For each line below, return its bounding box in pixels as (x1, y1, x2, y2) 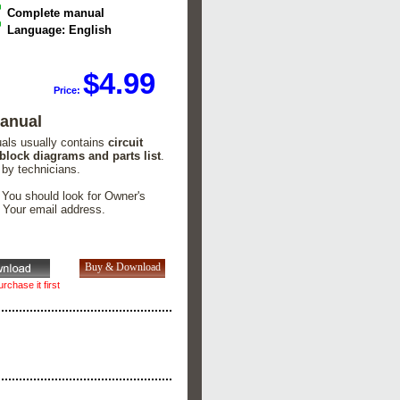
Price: (54, 84, 84, 96)
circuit (108, 136, 144, 150)
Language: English (7, 23, 112, 37)
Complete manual (7, 6, 105, 21)
